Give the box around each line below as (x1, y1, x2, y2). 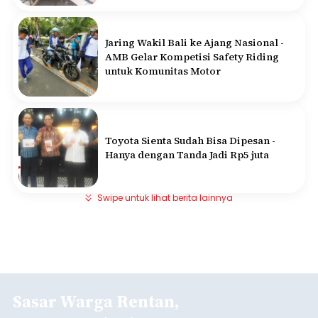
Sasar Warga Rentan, (13, 290, 179, 314)
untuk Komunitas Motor (105, 64, 221, 79)
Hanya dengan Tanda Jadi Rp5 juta (105, 148, 269, 163)
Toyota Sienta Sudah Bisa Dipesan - (105, 133, 275, 148)
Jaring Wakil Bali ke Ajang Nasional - (105, 35, 284, 50)
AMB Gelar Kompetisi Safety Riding (105, 50, 279, 65)
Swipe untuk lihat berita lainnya (97, 192, 233, 204)
